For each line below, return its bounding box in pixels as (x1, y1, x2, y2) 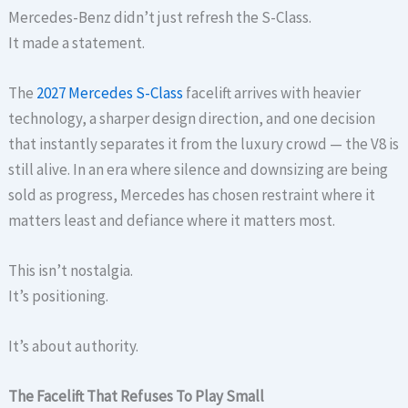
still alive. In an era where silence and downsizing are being (8, 158, 389, 179)
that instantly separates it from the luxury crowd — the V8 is (8, 133, 400, 154)
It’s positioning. (8, 285, 109, 306)
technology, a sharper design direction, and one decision (8, 107, 376, 128)
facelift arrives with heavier (183, 82, 362, 103)
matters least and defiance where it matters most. (8, 209, 336, 230)
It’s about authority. (8, 336, 139, 357)
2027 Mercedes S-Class (36, 82, 184, 103)
